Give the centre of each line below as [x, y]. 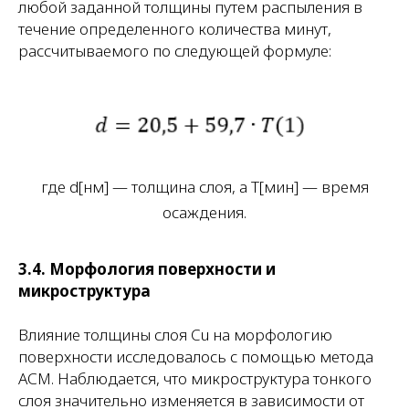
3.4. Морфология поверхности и [147, 268]
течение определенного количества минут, [175, 28]
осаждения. [204, 212]
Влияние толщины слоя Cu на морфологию [175, 334]
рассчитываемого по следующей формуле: [175, 50]
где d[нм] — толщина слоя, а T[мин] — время [204, 186]
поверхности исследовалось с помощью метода [196, 356]
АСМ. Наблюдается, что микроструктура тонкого [195, 378]
